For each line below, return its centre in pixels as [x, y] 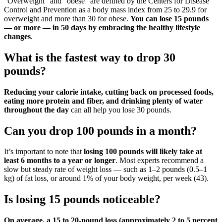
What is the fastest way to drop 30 [90, 57]
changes [17, 36]
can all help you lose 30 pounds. [120, 110]
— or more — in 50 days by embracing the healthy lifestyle [102, 27]
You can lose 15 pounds [169, 18]
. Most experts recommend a [160, 161]
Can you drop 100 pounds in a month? [100, 131]
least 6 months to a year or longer [60, 161]
